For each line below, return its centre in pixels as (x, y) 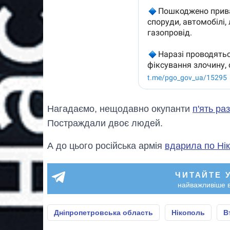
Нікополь (188, 212)
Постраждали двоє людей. (105, 123)
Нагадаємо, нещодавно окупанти (120, 109)
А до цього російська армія (106, 146)
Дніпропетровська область (103, 212)
